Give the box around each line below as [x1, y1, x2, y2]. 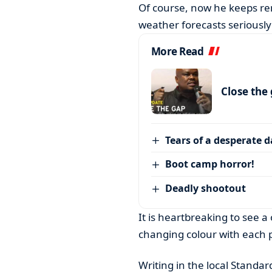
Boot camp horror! [165, 157, 255, 171]
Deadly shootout [165, 182, 246, 195]
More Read [151, 44, 204, 58]
